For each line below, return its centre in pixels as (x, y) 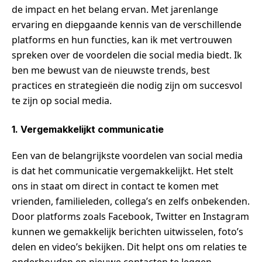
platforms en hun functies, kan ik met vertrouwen (122, 40)
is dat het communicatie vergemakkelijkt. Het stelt (123, 171)
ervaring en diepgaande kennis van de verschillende (127, 25)
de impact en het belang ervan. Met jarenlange (115, 10)
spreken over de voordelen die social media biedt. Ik (127, 55)
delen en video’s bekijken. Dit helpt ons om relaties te (129, 247)
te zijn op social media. (62, 101)
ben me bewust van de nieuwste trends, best (111, 70)
